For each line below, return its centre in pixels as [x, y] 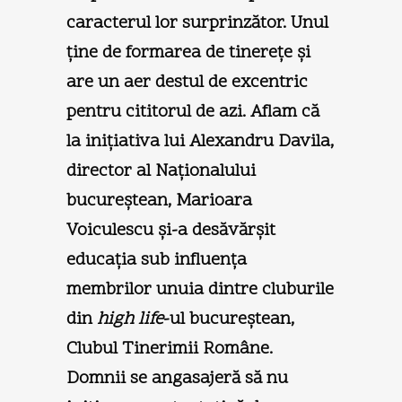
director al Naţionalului [161, 171]
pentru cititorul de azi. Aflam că [193, 112]
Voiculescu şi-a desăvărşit [171, 230]
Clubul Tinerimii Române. [170, 349]
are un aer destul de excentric [187, 82]
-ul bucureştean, [229, 319]
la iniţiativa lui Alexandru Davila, [200, 141]
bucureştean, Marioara [159, 201]
